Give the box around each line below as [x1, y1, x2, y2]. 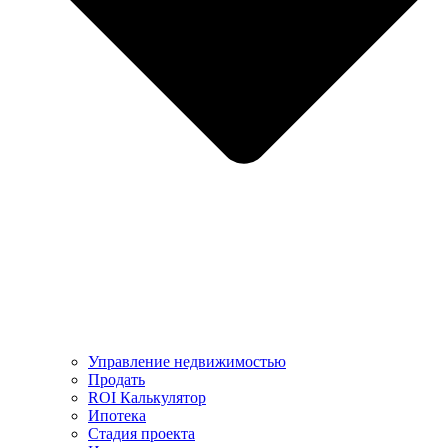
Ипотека [88, 407, 146, 425]
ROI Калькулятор [88, 389, 206, 407]
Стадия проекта [88, 425, 195, 443]
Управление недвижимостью [88, 353, 286, 371]
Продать [88, 371, 145, 389]
